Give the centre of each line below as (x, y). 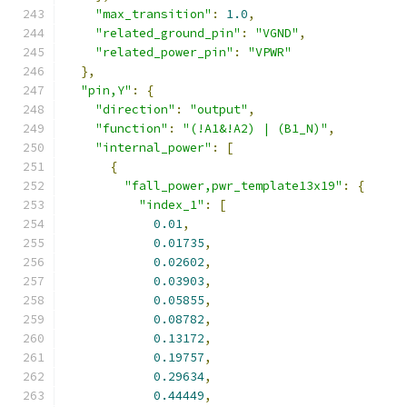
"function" (132, 129)
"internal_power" (154, 148)
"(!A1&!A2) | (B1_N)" (255, 129)
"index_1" (172, 205)
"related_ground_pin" (168, 33)
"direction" (135, 109)
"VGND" (277, 33)
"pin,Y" (106, 90)
